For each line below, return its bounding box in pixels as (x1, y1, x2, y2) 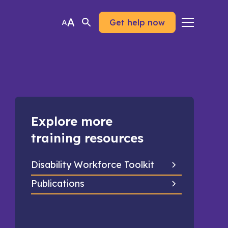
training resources (31, 130, 144, 146)
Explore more (31, 113, 112, 129)
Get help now (109, 17, 165, 27)
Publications (31, 178, 84, 189)
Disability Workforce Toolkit (31, 159, 154, 170)
